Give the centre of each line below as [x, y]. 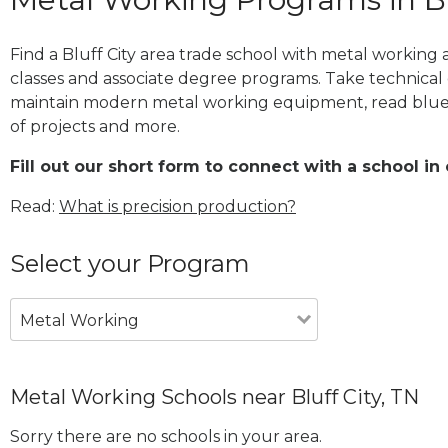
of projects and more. [95, 126]
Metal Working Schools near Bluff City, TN [214, 396]
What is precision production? [177, 206]
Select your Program [130, 263]
